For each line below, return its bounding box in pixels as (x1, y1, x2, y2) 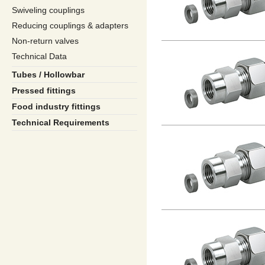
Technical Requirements (12, 118, 109, 127)
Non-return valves (12, 36, 79, 46)
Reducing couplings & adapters (12, 21, 128, 30)
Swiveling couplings (12, 5, 85, 15)
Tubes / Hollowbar (12, 70, 85, 79)
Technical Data (12, 51, 67, 61)
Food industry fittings (12, 102, 101, 111)
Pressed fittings (12, 86, 76, 95)
